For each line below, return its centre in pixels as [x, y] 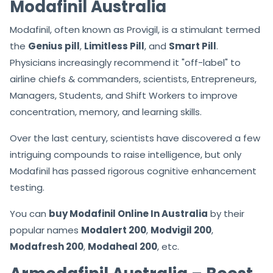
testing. [27, 187]
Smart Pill [193, 46]
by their [226, 213]
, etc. [168, 246]
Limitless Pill [114, 46]
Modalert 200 [114, 230]
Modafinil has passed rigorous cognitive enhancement [133, 171]
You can [29, 213]
